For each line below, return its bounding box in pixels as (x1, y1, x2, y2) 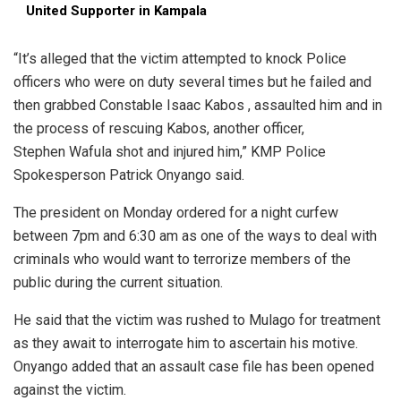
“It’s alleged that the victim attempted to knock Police (13, 49, 346, 67)
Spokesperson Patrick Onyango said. (13, 166, 244, 183)
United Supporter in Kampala (26, 2, 207, 19)
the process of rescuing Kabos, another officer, (13, 119, 304, 137)
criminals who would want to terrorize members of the (13, 250, 351, 268)
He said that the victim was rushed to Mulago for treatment (13, 311, 380, 328)
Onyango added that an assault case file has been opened (13, 357, 374, 375)
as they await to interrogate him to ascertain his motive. (13, 334, 358, 352)
